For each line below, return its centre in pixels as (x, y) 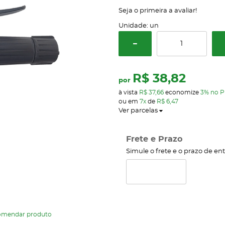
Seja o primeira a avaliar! (157, 11)
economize (182, 92)
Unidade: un (138, 26)
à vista (129, 92)
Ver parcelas (138, 111)
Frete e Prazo (154, 139)
